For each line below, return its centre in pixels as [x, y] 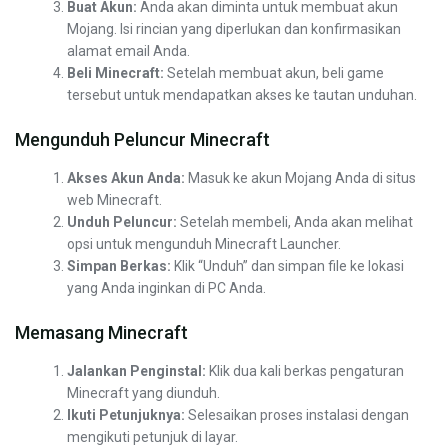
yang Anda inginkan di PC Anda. [167, 288]
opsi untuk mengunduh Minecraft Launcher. [204, 244]
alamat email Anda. [129, 51]
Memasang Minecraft [101, 333]
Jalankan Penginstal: [137, 371]
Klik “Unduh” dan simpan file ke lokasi [288, 266]
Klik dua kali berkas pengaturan [305, 371]
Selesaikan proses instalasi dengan [297, 415]
